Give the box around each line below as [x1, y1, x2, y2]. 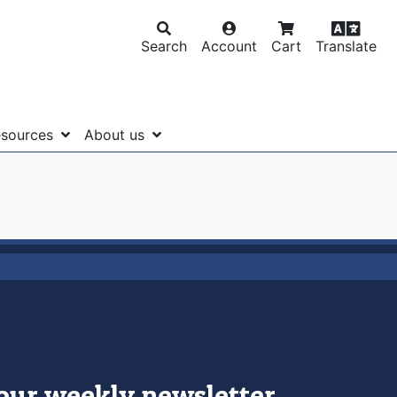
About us [83, 125, 149, 144]
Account [201, 37, 257, 55]
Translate [315, 37, 377, 55]
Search [141, 37, 187, 55]
